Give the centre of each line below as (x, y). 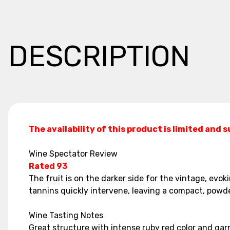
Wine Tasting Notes (66, 215)
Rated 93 (48, 166)
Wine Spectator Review (73, 154)
